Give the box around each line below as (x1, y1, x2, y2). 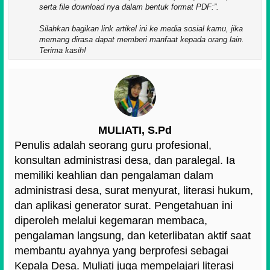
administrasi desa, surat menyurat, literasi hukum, (14, 184, 253, 197)
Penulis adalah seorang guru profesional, (14, 139, 212, 152)
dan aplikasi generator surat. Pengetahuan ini (14, 199, 233, 212)
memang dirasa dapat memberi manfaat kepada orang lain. (39, 35, 244, 45)
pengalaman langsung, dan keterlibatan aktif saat (14, 230, 251, 242)
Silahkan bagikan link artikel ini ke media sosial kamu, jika (39, 24, 243, 34)
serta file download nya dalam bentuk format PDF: (39, 2, 214, 12)
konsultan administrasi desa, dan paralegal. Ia (14, 154, 235, 167)
